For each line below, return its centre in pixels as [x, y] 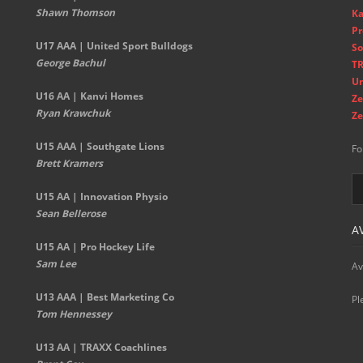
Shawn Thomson [75, 13]
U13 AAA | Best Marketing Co [105, 297]
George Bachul [70, 63]
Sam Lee [56, 264]
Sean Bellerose [70, 214]
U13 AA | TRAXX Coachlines [101, 348]
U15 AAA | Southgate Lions [100, 147]
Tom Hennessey [73, 314]
